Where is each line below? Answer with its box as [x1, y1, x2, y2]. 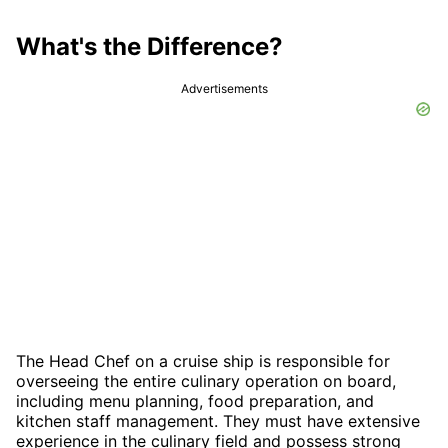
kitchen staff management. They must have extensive [16, 410, 420, 431]
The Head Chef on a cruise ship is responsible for [16, 350, 390, 371]
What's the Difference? [16, 31, 283, 61]
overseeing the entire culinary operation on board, [16, 370, 396, 391]
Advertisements [180, 80, 268, 96]
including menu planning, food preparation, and [16, 390, 374, 411]
